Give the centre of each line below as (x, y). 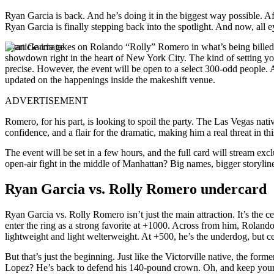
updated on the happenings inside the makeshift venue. (110, 80)
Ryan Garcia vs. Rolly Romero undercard (136, 189)
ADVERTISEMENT (46, 100)
